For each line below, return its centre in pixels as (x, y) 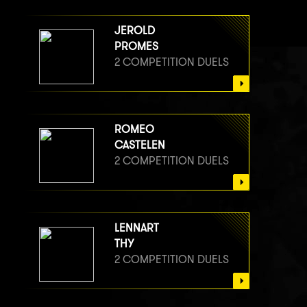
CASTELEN (140, 145)
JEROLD (135, 31)
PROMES (136, 47)
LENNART (137, 228)
